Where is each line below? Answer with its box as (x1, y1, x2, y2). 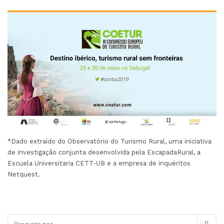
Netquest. (7, 170, 40, 178)
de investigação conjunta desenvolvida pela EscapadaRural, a (7, 148, 200, 156)
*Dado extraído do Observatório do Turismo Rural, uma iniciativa (7, 137, 211, 145)
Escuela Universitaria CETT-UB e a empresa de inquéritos (7, 159, 190, 167)
